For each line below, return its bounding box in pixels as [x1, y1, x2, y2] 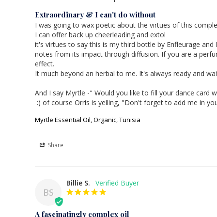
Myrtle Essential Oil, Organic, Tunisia [35, 115, 140, 124]
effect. [35, 59, 54, 68]
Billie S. [66, 178, 90, 187]
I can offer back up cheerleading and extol [35, 30, 168, 39]
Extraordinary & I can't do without [35, 9, 155, 19]
